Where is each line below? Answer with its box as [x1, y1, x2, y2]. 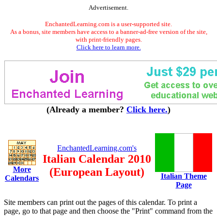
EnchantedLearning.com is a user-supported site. [45, 20, 172, 28]
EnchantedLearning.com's [57, 144, 137, 152]
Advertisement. [89, 4, 128, 11]
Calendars [5, 174, 39, 182]
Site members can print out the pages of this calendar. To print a [4, 198, 197, 206]
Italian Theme [160, 172, 207, 180]
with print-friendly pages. [75, 36, 142, 43]
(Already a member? [46, 105, 126, 114]
